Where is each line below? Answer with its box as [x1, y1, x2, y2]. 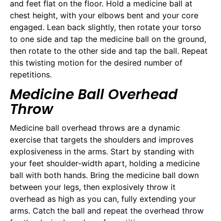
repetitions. [10, 69, 52, 79]
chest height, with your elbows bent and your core [10, 10, 198, 20]
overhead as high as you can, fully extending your [10, 194, 196, 204]
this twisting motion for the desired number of [10, 57, 183, 68]
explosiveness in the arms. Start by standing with [10, 147, 194, 157]
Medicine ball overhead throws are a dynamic [10, 123, 180, 133]
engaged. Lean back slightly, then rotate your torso [10, 22, 201, 32]
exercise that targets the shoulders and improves [10, 135, 193, 145]
